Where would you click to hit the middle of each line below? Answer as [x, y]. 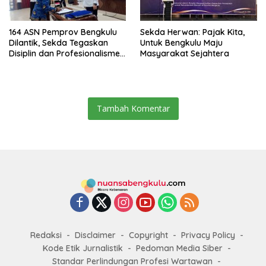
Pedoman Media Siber [179, 248]
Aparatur [27, 64]
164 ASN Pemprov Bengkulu [63, 32]
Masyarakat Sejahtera [185, 53]
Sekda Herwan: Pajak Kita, [192, 32]
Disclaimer [95, 235]
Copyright [148, 235]
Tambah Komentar [133, 108]
